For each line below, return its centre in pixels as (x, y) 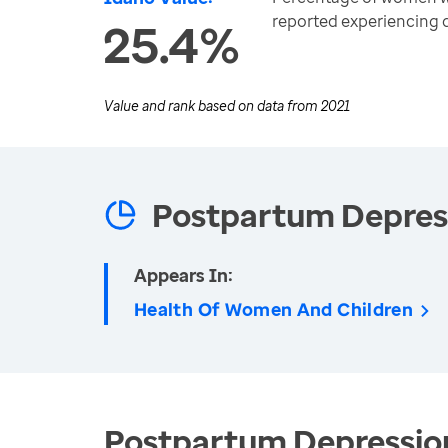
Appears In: (183, 275)
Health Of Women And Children (274, 309)
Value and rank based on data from (212, 105)
